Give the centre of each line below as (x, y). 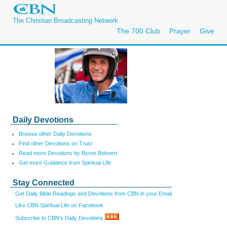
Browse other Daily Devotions (55, 134)
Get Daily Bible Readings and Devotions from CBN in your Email (93, 194)
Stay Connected (44, 183)
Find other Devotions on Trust (55, 143)
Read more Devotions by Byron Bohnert (68, 153)
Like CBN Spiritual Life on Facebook (59, 205)
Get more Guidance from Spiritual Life (65, 163)
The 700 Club (138, 31)
